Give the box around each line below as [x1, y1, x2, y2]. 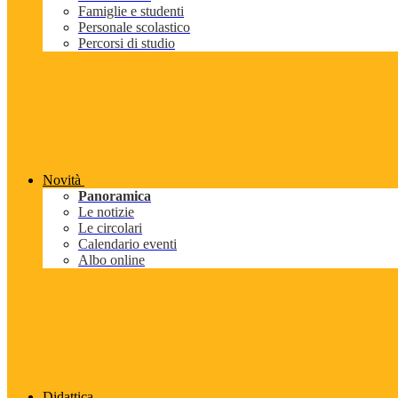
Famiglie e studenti [78, 4, 184, 20]
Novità [43, 172, 81, 188]
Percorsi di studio [78, 36, 175, 52]
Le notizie [78, 204, 134, 220]
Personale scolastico [78, 20, 190, 36]
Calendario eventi [78, 236, 177, 252]
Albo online [78, 252, 145, 268]
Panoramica [78, 188, 151, 204]
